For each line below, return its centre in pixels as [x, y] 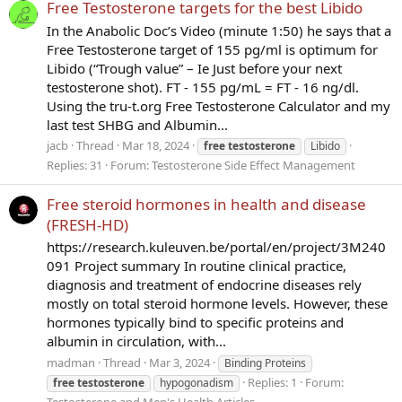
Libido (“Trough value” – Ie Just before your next [194, 68]
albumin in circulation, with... [136, 341]
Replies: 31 [74, 166]
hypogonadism [197, 383]
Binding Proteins [265, 363]
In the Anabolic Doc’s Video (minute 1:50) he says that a [219, 30]
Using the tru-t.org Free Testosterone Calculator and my [218, 105]
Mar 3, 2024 [179, 363]
